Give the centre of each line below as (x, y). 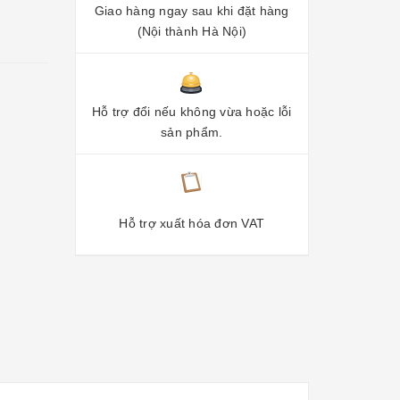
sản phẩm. (192, 132)
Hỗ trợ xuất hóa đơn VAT (192, 223)
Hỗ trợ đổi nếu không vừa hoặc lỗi (192, 112)
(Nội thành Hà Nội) (192, 31)
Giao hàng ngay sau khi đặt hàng (192, 11)
